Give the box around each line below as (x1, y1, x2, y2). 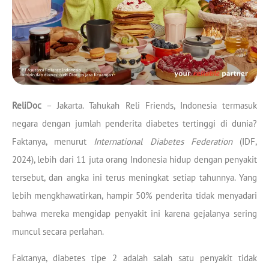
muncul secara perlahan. (12, 226, 104, 237)
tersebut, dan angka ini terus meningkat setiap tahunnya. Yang (12, 172, 257, 183)
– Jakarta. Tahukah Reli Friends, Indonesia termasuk (41, 100, 257, 111)
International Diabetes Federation (94, 136, 240, 147)
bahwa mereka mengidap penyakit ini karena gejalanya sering (12, 208, 257, 219)
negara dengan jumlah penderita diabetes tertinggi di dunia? (12, 118, 257, 129)
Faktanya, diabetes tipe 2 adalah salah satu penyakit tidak (12, 252, 257, 264)
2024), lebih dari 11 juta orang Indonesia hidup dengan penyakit (12, 154, 257, 165)
